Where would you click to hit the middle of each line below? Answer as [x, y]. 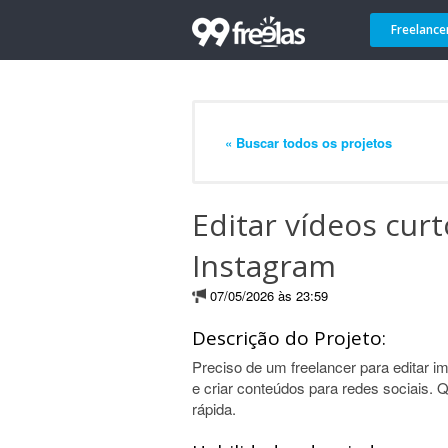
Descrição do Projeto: [289, 338]
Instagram [264, 265]
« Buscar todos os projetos [308, 142]
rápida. [214, 408]
